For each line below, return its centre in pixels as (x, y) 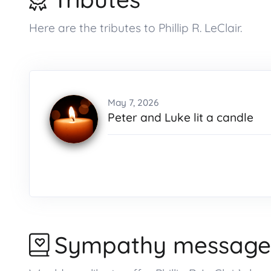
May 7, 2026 (133, 103)
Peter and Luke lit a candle (181, 117)
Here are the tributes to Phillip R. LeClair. (135, 28)
